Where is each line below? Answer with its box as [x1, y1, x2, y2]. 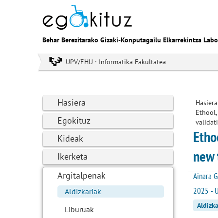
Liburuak [65, 204, 94, 214]
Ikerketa [57, 151, 88, 162]
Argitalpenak [57, 170, 106, 181]
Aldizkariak [65, 186, 101, 196]
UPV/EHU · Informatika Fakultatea [66, 57, 166, 66]
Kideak [57, 133, 83, 144]
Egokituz [57, 115, 91, 126]
